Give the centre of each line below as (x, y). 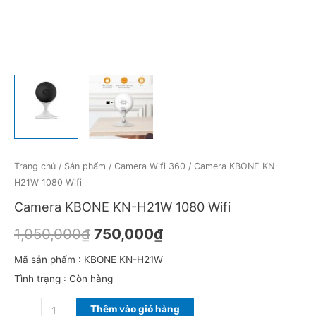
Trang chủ (35, 166)
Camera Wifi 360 (150, 166)
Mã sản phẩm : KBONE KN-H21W (89, 259)
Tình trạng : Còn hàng (63, 278)
